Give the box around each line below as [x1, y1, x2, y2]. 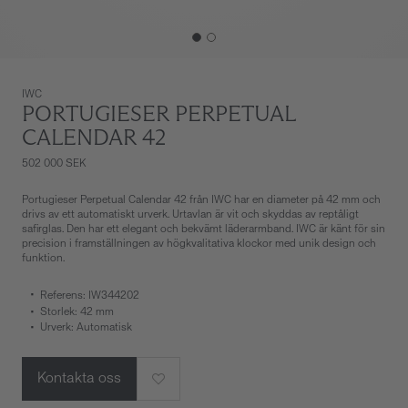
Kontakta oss [37, 371, 121, 386]
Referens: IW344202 [40, 291, 139, 301]
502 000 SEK [22, 158, 87, 169]
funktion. [22, 253, 65, 264]
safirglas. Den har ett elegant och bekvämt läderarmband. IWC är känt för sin [22, 224, 385, 235]
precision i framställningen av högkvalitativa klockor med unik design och [22, 239, 376, 250]
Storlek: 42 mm [40, 307, 114, 318]
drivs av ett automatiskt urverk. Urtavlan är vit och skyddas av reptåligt [22, 209, 359, 220]
